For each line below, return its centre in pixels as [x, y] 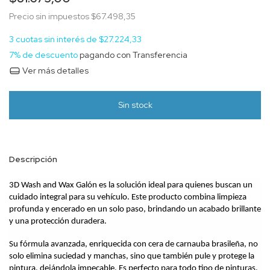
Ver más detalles [54, 71]
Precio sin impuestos [50, 16]
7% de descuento [43, 55]
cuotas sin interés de [57, 39]
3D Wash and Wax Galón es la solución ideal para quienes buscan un [131, 185]
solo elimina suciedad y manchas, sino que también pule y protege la [132, 256]
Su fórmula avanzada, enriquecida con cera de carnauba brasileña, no [133, 244]
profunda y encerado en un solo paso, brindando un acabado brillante [135, 209]
